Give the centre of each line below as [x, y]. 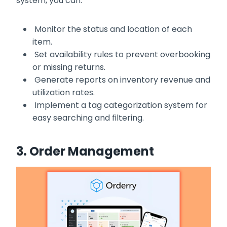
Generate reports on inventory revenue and [121, 80]
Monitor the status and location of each [112, 29]
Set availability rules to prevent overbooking [121, 55]
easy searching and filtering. [88, 118]
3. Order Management [85, 152]
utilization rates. [64, 93]
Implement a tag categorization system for [120, 105]
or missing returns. [69, 67]
